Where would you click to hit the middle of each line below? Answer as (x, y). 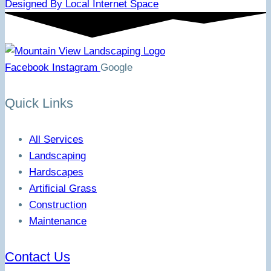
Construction (58, 204)
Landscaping (57, 155)
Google (116, 68)
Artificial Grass (63, 188)
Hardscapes (56, 172)
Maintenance (58, 221)
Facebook (27, 68)
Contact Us (38, 256)
